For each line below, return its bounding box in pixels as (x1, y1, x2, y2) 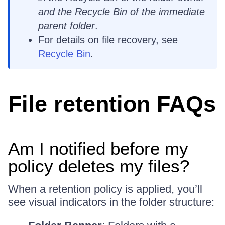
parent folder (38, 20, 95, 31)
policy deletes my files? (8, 156, 189, 176)
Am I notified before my (8, 139, 188, 158)
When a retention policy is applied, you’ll (8, 183, 202, 195)
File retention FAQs (8, 91, 216, 117)
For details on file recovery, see (38, 34, 178, 45)
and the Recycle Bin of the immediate (38, 6, 205, 17)
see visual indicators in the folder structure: (8, 196, 214, 208)
